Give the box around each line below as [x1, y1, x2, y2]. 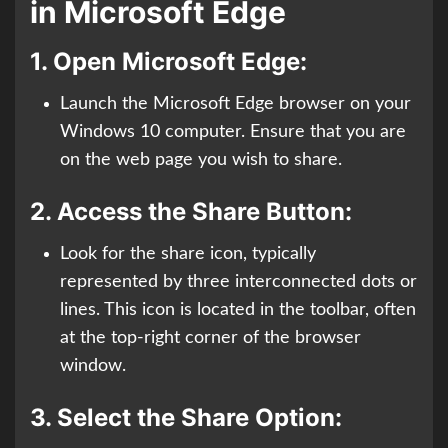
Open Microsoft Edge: [53, 47, 307, 77]
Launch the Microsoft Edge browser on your [60, 95, 411, 114]
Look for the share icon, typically [60, 245, 316, 264]
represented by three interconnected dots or [60, 273, 417, 292]
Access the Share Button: [57, 197, 352, 227]
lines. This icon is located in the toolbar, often [60, 301, 416, 320]
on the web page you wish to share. [60, 151, 342, 170]
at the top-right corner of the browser [60, 329, 361, 348]
